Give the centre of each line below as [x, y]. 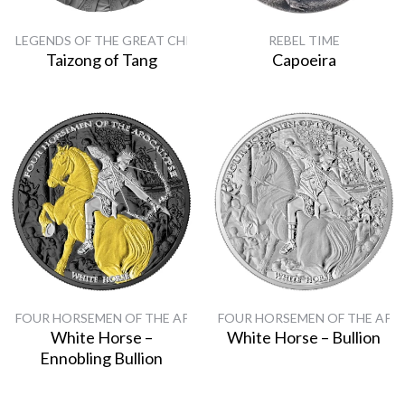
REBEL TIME [304, 40]
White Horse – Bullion [304, 337]
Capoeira [304, 60]
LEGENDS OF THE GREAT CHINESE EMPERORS [153, 40]
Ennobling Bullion [101, 358]
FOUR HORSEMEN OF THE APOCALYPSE [135, 318]
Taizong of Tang [101, 60]
